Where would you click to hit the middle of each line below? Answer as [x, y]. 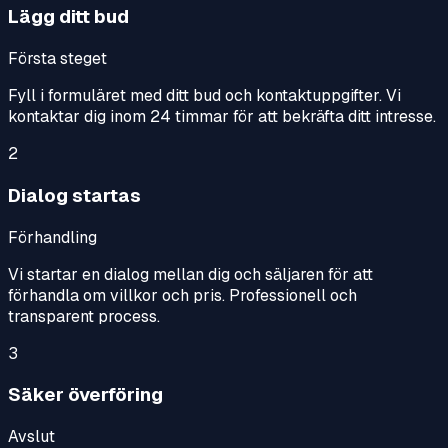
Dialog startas [74, 195]
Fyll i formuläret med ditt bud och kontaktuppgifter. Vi [204, 96]
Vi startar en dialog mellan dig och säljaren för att [190, 274]
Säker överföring [85, 395]
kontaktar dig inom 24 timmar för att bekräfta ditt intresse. [222, 117]
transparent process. [84, 316]
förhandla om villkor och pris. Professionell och [182, 295]
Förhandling [52, 237]
